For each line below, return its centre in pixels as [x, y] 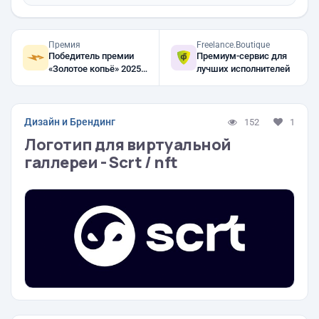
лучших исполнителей [243, 69]
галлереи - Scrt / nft [101, 162]
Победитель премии [91, 56]
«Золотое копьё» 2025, [85, 69]
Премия [64, 45]
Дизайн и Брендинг [70, 122]
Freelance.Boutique [233, 45]
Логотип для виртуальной [128, 145]
